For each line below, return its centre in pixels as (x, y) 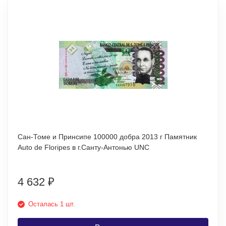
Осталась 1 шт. (52, 204)
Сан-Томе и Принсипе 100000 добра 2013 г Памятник (91, 137)
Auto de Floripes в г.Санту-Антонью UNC (83, 147)
